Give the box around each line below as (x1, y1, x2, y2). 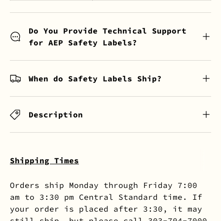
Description (29, 110, 83, 120)
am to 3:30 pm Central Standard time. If (10, 191, 202, 202)
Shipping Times (10, 155, 79, 165)
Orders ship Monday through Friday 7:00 (10, 180, 197, 190)
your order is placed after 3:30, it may (10, 203, 202, 214)
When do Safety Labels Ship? (29, 74, 162, 84)
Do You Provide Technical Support (29, 26, 186, 36)
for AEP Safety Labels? (29, 37, 137, 48)
